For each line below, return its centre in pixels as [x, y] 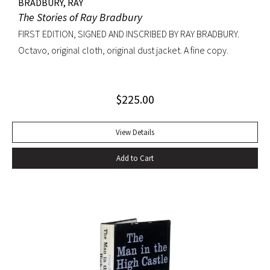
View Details [135, 132]
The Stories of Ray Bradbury [80, 17]
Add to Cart [135, 158]
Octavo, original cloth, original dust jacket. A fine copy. [123, 50]
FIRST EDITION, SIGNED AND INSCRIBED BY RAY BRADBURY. [129, 33]
